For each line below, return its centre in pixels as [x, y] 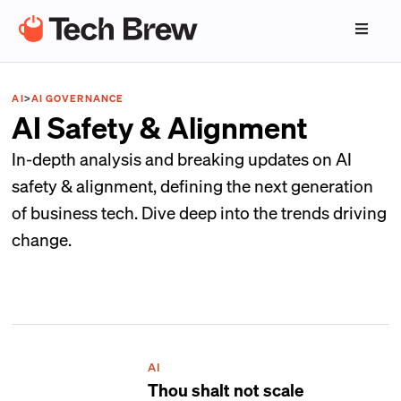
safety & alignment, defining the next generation [193, 185]
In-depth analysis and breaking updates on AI [182, 158]
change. [42, 239]
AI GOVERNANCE [77, 98]
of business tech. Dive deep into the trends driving [200, 212]
